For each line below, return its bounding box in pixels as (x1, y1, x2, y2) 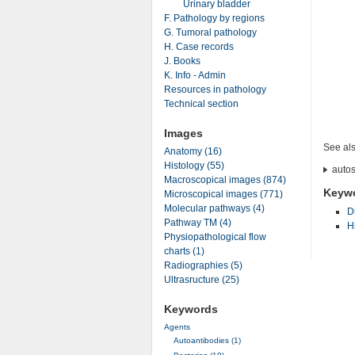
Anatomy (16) (163, 146, 222, 157)
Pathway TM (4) (163, 217, 231, 228)
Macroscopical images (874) (163, 174, 286, 185)
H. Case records (163, 40, 234, 52)
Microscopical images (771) (163, 189, 283, 200)
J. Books (163, 55, 200, 67)
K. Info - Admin (163, 69, 226, 81)
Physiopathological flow (163, 231, 266, 242)
